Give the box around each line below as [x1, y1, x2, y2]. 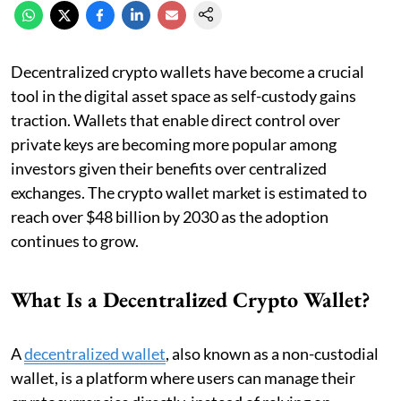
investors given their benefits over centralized [11, 158, 327, 178]
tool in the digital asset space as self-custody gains [11, 85, 356, 106]
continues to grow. [11, 230, 139, 251]
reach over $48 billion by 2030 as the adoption [11, 206, 328, 226]
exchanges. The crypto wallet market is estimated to [11, 182, 367, 202]
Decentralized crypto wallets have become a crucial [11, 61, 364, 81]
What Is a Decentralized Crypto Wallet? [11, 285, 370, 313]
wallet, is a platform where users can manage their [11, 367, 355, 388]
